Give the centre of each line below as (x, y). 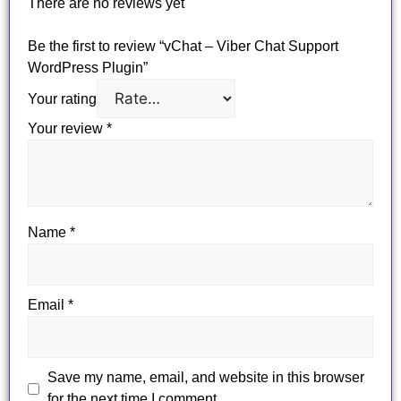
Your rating (62, 99)
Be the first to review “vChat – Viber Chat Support (183, 47)
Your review (67, 129)
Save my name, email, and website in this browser (205, 378)
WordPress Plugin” (88, 68)
